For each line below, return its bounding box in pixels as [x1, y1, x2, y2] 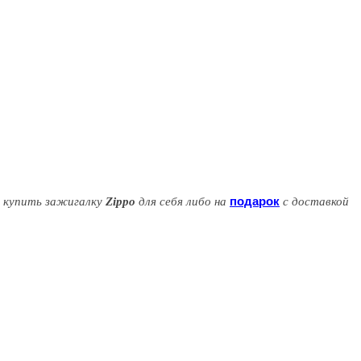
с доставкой [280, 194, 349, 208]
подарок [230, 191, 280, 210]
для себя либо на [135, 194, 230, 208]
